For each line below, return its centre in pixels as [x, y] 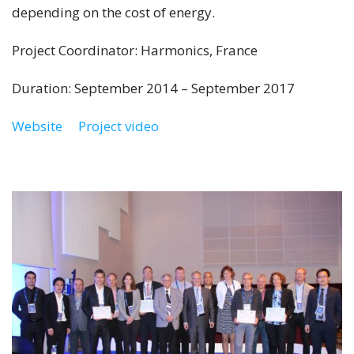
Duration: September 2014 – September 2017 [153, 88]
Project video [119, 126]
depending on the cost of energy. [113, 13]
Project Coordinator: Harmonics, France [135, 51]
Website [37, 126]
